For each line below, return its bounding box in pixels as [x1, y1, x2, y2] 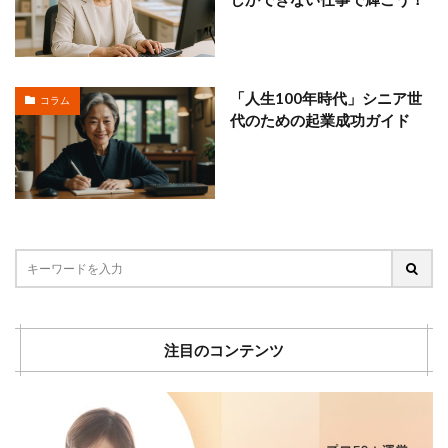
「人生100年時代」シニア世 [230, 88, 422, 107]
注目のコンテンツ [164, 341, 284, 360]
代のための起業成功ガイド [230, 110, 410, 129]
